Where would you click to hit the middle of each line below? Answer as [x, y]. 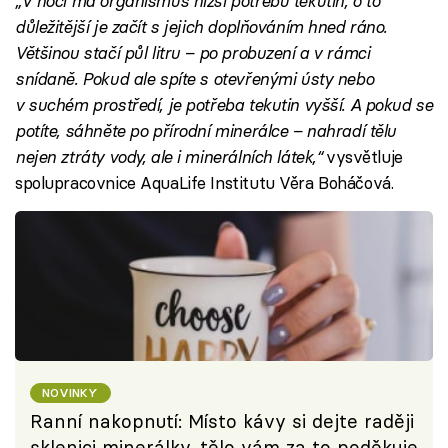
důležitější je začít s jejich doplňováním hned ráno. [201, 26]
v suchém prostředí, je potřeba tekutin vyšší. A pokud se [224, 104]
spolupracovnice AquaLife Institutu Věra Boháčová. [204, 182]
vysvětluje [362, 156]
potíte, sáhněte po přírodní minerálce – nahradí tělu [206, 130]
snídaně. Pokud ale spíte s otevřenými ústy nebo [194, 78]
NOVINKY [70, 393]
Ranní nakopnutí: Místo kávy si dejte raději [222, 422]
